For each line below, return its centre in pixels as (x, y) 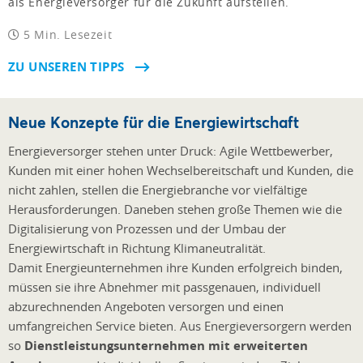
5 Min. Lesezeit (66, 34)
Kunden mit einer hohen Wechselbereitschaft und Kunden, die (181, 170)
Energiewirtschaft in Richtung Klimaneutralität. (139, 248)
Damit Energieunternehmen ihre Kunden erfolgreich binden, (175, 267)
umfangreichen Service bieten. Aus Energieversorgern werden (180, 325)
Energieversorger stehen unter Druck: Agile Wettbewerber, (171, 150)
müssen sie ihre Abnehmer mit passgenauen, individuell (164, 286)
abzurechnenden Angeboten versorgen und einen (146, 306)
